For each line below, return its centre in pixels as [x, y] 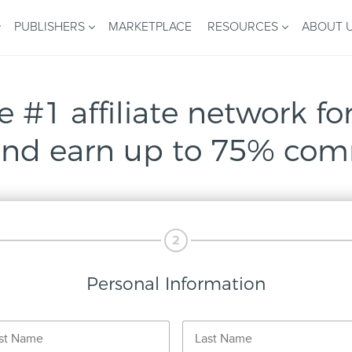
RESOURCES [243, 27]
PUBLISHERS [49, 27]
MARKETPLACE [150, 27]
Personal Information [176, 284]
